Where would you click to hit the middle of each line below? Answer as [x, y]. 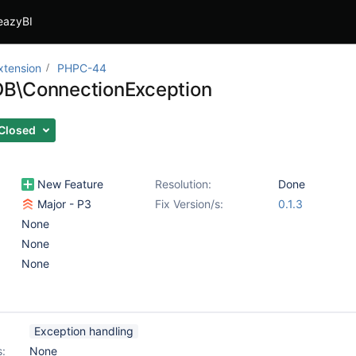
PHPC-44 [82, 68]
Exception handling [84, 331]
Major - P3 [63, 204]
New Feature [69, 184]
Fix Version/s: [189, 204]
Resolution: [183, 184]
